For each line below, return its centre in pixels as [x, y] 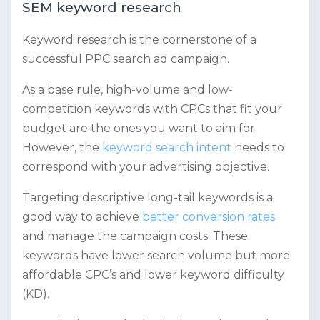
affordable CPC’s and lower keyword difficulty [153, 275]
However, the [62, 148]
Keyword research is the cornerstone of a [139, 40]
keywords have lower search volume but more [156, 256]
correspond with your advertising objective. [147, 167]
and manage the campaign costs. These [135, 236]
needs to [258, 148]
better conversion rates [209, 217]
